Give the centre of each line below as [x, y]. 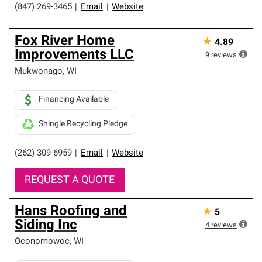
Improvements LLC [74, 56]
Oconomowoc [42, 242]
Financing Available [74, 100]
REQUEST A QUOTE [70, 180]
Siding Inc [46, 226]
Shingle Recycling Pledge [83, 124]
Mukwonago [39, 72]
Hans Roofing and [71, 212]
